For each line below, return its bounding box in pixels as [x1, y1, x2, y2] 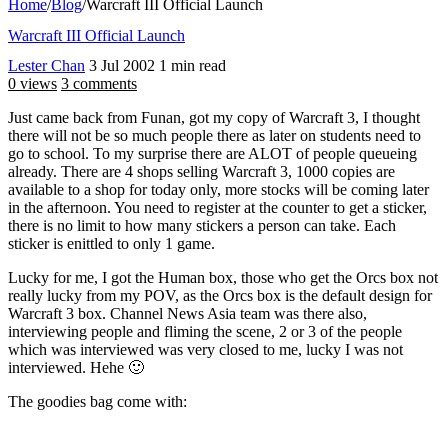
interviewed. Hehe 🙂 [8, 359, 144, 377]
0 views [8, 75, 57, 93]
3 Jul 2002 [89, 57, 155, 75]
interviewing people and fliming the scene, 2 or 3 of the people [8, 323, 402, 341]
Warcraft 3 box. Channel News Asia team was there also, [8, 305, 367, 323]
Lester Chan [8, 57, 85, 75]
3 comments [61, 75, 137, 93]
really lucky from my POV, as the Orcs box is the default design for [8, 287, 432, 305]
